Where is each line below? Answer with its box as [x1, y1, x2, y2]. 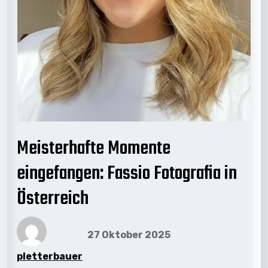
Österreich [17, 183, 89, 214]
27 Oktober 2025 [87, 229, 170, 241]
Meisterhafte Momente [17, 133, 170, 164]
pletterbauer [17, 250, 83, 262]
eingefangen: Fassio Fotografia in [17, 158, 237, 189]
